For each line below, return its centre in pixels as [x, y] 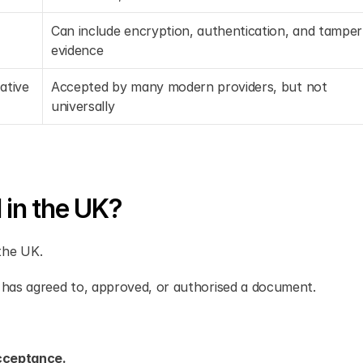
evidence [77, 50]
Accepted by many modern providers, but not [189, 87]
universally [83, 106]
